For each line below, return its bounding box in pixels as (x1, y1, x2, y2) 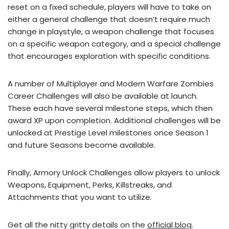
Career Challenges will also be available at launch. (8, 90, 198, 102)
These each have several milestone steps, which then (8, 103, 213, 114)
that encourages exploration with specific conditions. (8, 51, 211, 62)
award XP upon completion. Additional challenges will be (8, 115, 221, 126)
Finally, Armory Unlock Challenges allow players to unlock (8, 167, 220, 178)
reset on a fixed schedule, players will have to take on (8, 2, 211, 13)
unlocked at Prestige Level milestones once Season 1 (8, 127, 209, 139)
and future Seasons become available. (8, 140, 155, 151)
